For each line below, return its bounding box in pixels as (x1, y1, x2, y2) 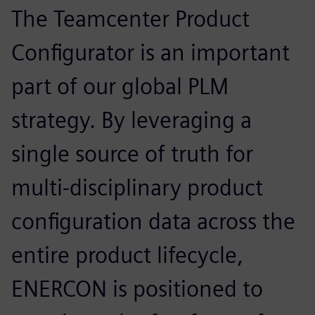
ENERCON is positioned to (11, 274, 263, 302)
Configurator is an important (11, 38, 290, 66)
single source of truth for (11, 139, 253, 167)
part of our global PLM (11, 72, 229, 100)
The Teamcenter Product (11, 4, 250, 32)
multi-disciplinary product (11, 173, 263, 201)
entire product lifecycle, (11, 240, 243, 269)
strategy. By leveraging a (11, 105, 252, 134)
